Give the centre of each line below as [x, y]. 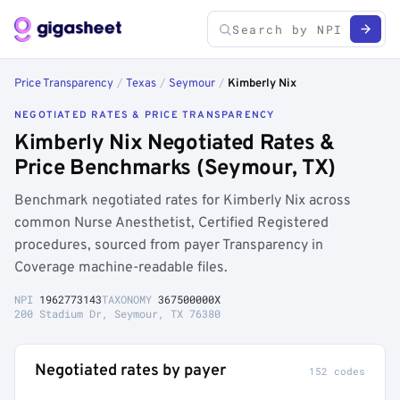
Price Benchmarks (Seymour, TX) [175, 169]
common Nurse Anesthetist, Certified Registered [171, 223]
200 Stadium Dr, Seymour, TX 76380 [117, 313]
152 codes [337, 371]
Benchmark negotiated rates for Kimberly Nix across [183, 201]
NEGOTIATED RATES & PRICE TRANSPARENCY [145, 115]
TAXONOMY [130, 299]
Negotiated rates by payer [130, 371]
